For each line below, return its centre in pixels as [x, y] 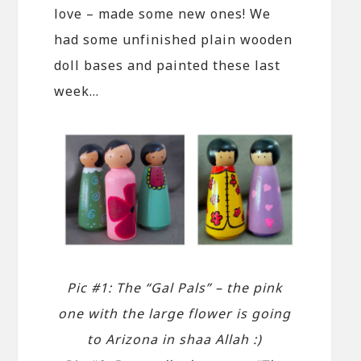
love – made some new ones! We [163, 13]
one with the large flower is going [175, 313]
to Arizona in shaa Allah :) [175, 339]
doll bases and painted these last [168, 65]
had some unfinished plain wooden [174, 39]
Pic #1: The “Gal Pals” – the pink [174, 287]
